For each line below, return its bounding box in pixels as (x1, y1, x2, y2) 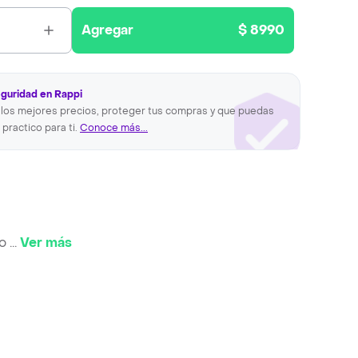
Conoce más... (80, 121, 148, 134)
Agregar (82, 22, 134, 38)
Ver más (20, 233, 72, 251)
